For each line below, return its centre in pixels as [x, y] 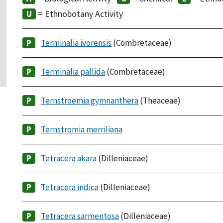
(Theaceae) [160, 101]
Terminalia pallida [73, 72]
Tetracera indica [70, 187]
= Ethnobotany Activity [80, 14]
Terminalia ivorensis [76, 43]
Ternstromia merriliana [82, 130]
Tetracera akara [69, 159]
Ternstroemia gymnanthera [90, 101]
